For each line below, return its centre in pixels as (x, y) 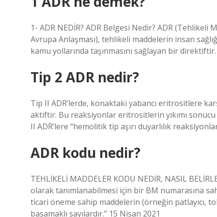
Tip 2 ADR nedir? (85, 77)
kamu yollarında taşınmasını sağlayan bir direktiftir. (123, 51)
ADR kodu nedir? (85, 153)
